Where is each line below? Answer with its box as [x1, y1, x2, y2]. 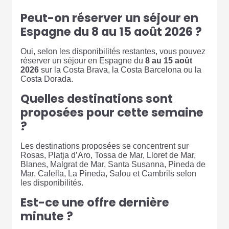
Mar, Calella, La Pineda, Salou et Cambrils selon [20, 169, 196, 178]
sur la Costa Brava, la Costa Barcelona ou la [39, 65, 201, 74]
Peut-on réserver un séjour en [20, 9, 198, 26]
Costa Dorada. [20, 74, 73, 83]
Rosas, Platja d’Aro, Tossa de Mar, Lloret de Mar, [20, 150, 196, 159]
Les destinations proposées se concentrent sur [20, 141, 189, 150]
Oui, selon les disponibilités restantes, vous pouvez [20, 47, 205, 56]
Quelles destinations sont [20, 90, 173, 107]
